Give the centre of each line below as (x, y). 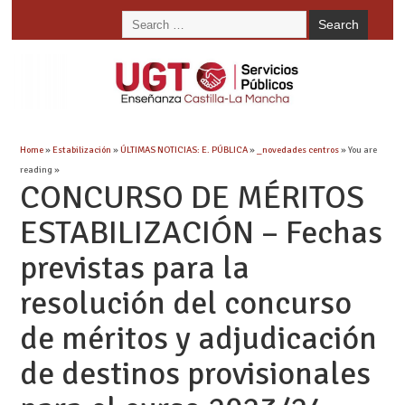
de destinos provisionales (195, 373)
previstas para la (134, 268)
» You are (358, 149)
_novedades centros (297, 149)
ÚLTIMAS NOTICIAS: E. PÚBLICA (184, 149)
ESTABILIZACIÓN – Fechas (201, 232)
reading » (39, 169)
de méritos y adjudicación (198, 338)
